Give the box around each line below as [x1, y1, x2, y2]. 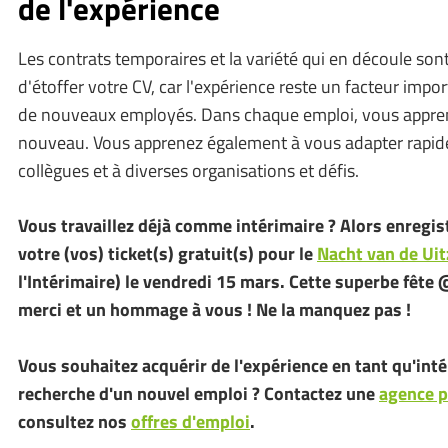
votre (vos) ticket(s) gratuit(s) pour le [18, 239, 317, 267]
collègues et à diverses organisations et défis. [18, 156, 359, 184]
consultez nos [18, 407, 131, 435]
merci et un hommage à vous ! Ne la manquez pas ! [18, 295, 411, 323]
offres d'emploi [131, 407, 250, 435]
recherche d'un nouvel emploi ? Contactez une [18, 379, 379, 407]
